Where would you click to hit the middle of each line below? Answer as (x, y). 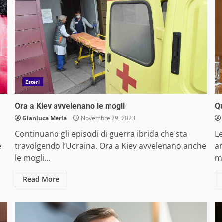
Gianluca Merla (44, 118)
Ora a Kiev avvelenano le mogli (70, 106)
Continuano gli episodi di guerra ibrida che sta (101, 134)
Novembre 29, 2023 (107, 118)
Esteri (32, 82)
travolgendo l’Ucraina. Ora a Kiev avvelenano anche (110, 146)
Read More (41, 179)
